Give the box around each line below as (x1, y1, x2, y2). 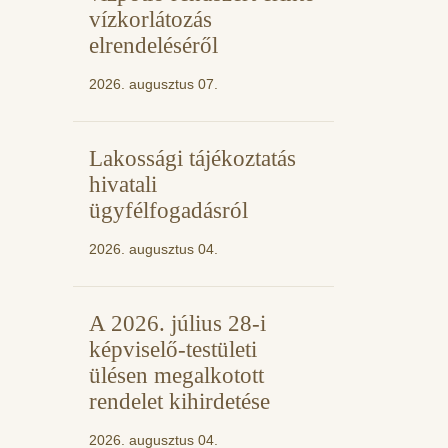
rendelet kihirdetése (89, 388, 270, 414)
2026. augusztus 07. (89, 75, 218, 92)
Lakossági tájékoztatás (89, 145, 296, 171)
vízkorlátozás (89, 6, 212, 32)
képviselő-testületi (89, 336, 257, 362)
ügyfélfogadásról (89, 197, 248, 223)
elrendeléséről (89, 32, 218, 58)
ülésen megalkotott (89, 362, 264, 388)
